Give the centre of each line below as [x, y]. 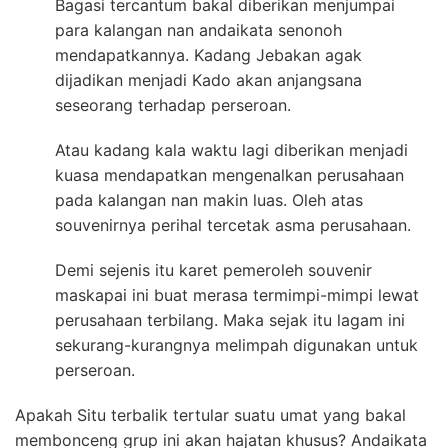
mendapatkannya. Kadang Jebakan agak [208, 55]
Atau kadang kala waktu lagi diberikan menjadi [231, 150]
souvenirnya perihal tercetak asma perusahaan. [233, 225]
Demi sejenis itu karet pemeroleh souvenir [213, 270]
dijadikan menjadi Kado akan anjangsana [208, 80]
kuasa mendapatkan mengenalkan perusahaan [229, 175]
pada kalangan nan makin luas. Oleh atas [209, 200]
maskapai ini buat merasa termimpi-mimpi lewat [237, 295]
